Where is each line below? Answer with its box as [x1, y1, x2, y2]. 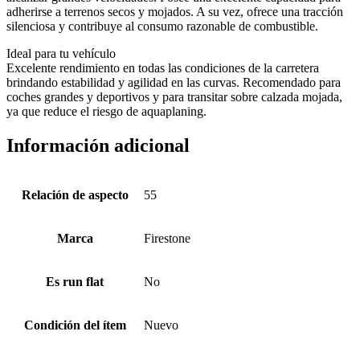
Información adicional [6, 134, 190, 156]
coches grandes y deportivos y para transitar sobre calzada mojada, [6, 89, 342, 104]
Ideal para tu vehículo [6, 46, 116, 60]
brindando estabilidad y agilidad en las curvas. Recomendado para [6, 75, 341, 89]
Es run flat [46, 274, 104, 288]
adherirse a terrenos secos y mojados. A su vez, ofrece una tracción [6, 4, 343, 18]
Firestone [144, 231, 190, 245]
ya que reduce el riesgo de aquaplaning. [6, 104, 207, 118]
